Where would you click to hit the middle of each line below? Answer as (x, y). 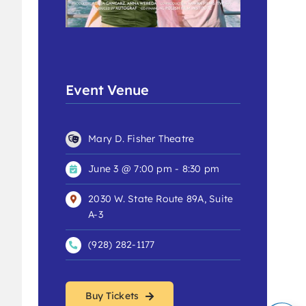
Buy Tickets (112, 296)
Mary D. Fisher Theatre (141, 139)
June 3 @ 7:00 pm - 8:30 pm (154, 169)
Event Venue (107, 90)
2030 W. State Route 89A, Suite (161, 199)
